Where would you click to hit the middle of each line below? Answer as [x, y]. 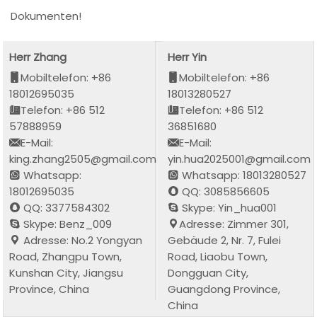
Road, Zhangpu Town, [66, 256]
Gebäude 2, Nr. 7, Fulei [225, 240]
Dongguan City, [208, 272]
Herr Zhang [38, 57]
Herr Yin [188, 57]
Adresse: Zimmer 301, [234, 224]
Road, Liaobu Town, [218, 256]
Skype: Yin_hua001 [228, 207]
